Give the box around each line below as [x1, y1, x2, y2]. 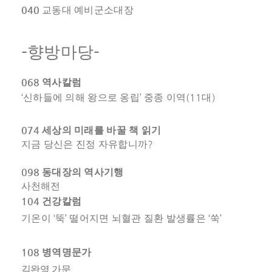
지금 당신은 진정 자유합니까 [21, 139, 148, 149]
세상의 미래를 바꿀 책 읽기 [42, 125, 161, 135]
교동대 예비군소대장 [42, 5, 134, 15]
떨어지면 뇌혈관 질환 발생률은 [69, 213, 209, 223]
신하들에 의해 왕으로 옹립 [23, 92, 140, 103]
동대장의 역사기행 [42, 167, 124, 177]
